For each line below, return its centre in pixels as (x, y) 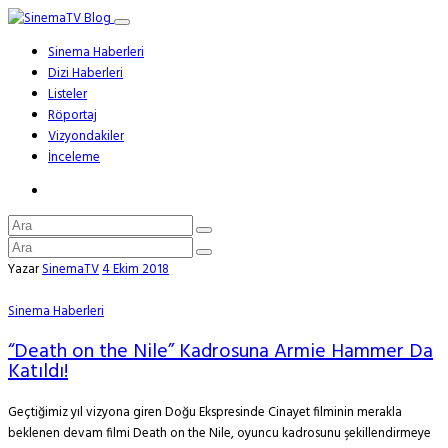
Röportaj (72, 115)
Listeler (67, 94)
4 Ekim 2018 (135, 269)
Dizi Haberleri (85, 73)
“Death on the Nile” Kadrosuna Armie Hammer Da (220, 352)
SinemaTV (70, 269)
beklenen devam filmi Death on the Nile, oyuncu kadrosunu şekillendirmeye (219, 433)
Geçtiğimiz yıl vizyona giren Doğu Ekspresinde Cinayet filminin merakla (205, 412)
